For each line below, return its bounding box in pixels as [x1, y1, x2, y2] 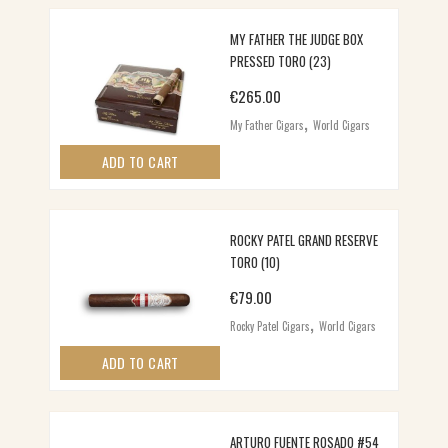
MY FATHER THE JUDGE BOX [230, 28, 364, 49]
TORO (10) [230, 252, 281, 273]
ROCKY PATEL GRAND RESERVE [230, 230, 379, 251]
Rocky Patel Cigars [230, 318, 311, 335]
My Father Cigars [230, 116, 305, 133]
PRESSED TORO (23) [230, 50, 332, 71]
